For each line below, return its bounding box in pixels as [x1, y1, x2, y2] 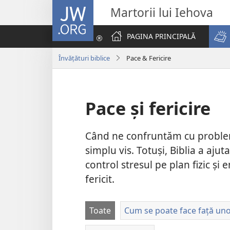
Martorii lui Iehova [110, 4, 213, 21]
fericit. [85, 172, 114, 186]
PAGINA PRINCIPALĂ [127, 31, 196, 41]
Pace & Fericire [126, 53, 171, 63]
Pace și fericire [85, 97, 210, 120]
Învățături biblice [59, 53, 110, 63]
